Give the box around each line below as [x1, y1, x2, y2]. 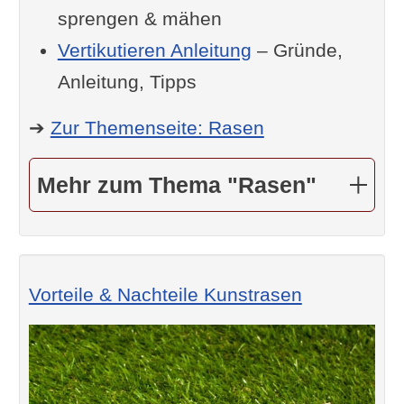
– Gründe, [251, 39, 343, 60]
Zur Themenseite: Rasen [50, 116, 264, 138]
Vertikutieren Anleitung [57, 39, 252, 60]
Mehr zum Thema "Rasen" [36, 171, 317, 197]
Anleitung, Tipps [57, 70, 197, 92]
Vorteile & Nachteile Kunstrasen [28, 283, 302, 305]
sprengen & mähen [57, 7, 222, 29]
